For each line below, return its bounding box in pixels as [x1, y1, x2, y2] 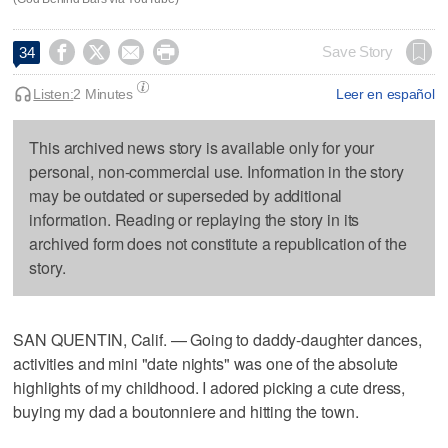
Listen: [33, 85, 74, 102]
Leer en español [335, 85, 435, 102]
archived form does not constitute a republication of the [29, 231, 407, 255]
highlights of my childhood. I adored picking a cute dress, [13, 375, 406, 399]
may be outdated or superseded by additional [29, 183, 343, 207]
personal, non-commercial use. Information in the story [29, 159, 404, 183]
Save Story [322, 43, 393, 60]
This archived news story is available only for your [29, 135, 375, 159]
